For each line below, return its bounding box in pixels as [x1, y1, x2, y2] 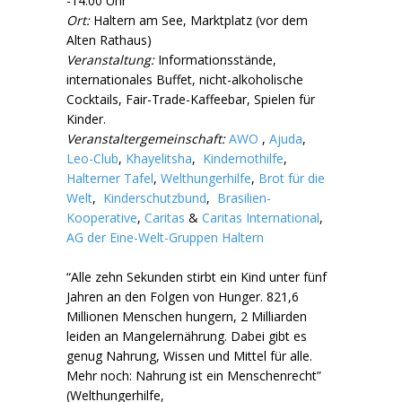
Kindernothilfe [203, 150, 284, 167]
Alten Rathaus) [66, 31, 152, 48]
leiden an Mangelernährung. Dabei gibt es [66, 328, 307, 345]
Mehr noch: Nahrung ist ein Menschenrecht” [66, 367, 321, 384]
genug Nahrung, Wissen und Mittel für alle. [66, 347, 312, 364]
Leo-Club [66, 150, 118, 167]
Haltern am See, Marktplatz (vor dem [90, 12, 308, 29]
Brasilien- [217, 189, 271, 206]
